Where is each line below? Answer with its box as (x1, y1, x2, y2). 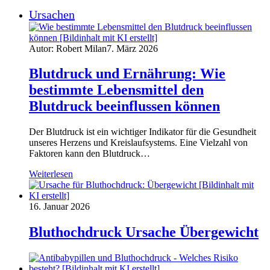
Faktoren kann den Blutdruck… (29, 148, 150, 159)
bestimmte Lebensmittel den (29, 82, 204, 98)
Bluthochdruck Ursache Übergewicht (29, 224, 259, 240)
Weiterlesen (29, 169, 73, 180)
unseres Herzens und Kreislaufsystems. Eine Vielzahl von (29, 137, 248, 148)
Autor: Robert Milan (29, 43, 107, 54)
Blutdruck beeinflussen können (29, 98, 220, 115)
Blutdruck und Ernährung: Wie (29, 66, 225, 82)
